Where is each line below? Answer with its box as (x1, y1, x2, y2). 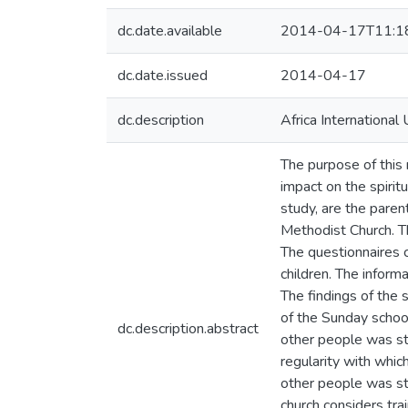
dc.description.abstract (117, 319, 259, 339)
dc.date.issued (117, 66, 208, 86)
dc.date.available (117, 21, 222, 41)
